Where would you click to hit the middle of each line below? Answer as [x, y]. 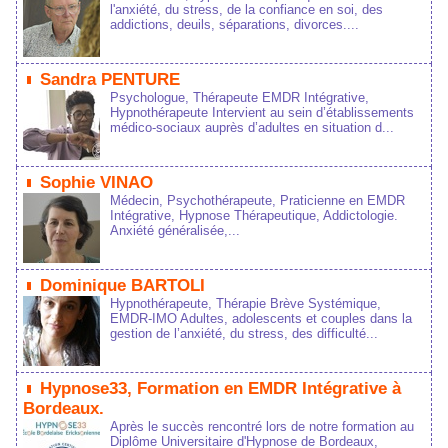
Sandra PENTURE [110, 79]
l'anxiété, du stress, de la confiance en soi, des [246, 9]
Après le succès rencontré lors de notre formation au [262, 426]
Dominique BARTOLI [122, 285]
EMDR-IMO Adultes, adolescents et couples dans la [261, 318]
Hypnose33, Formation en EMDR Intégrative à [220, 388]
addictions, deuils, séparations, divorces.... [234, 24]
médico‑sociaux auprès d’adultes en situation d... [252, 127]
